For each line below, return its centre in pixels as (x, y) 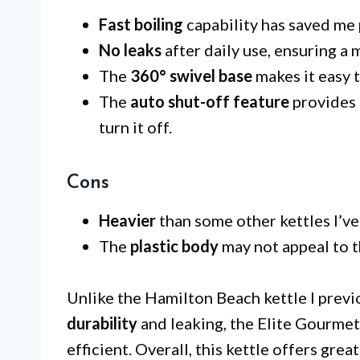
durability (102, 323)
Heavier (127, 221)
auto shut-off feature (210, 102)
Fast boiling (141, 25)
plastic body (174, 246)
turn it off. (135, 127)
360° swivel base (191, 76)
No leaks (130, 50)
